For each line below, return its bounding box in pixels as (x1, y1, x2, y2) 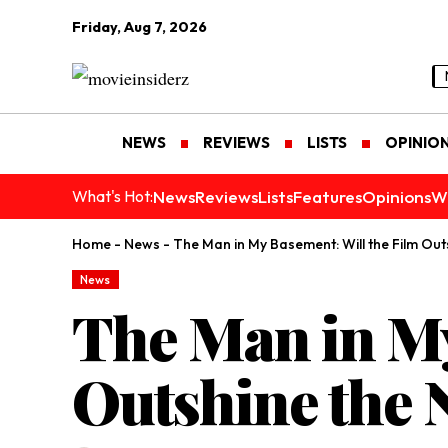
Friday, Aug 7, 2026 (72, 18, 207, 36)
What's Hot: (72, 186, 153, 207)
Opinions (362, 185, 431, 207)
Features (293, 185, 362, 207)
